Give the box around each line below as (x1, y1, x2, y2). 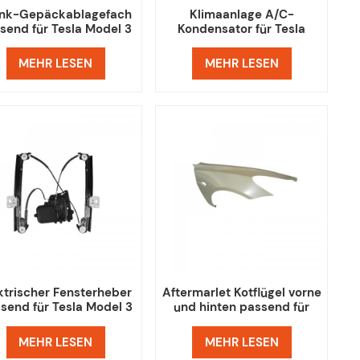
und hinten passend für (174, 299, 310, 316)
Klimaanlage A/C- (189, 6, 294, 22)
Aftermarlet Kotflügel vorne (162, 284, 321, 301)
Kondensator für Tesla (178, 20, 306, 37)
